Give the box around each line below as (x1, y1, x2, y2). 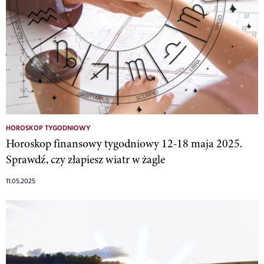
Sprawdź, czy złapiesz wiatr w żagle (6, 151, 165, 167)
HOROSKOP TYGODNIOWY (6, 123, 90, 134)
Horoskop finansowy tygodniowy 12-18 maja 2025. (6, 135, 242, 151)
